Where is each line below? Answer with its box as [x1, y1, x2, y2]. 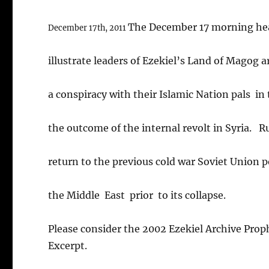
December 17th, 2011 [48, 22, 128, 32]
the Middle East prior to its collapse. [48, 189, 226, 201]
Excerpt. [48, 239, 88, 252]
